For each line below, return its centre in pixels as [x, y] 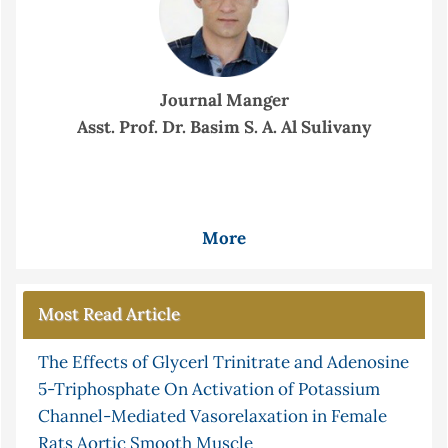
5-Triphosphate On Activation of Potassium [209, 389]
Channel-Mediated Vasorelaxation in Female [212, 416]
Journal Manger [224, 100]
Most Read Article [109, 314]
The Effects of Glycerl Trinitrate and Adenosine [223, 362]
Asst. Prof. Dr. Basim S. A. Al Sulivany [224, 127]
